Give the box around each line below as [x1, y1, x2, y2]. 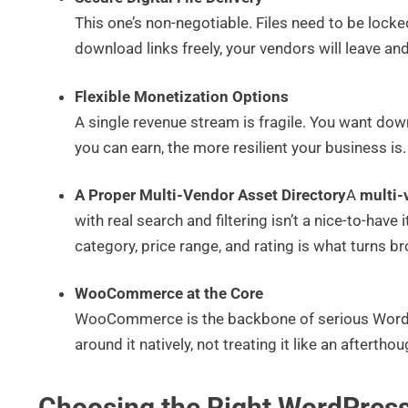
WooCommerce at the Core [75, 284, 263, 303]
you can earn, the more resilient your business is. [75, 138, 406, 157]
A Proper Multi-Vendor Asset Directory [75, 186, 346, 205]
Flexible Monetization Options [75, 87, 289, 106]
